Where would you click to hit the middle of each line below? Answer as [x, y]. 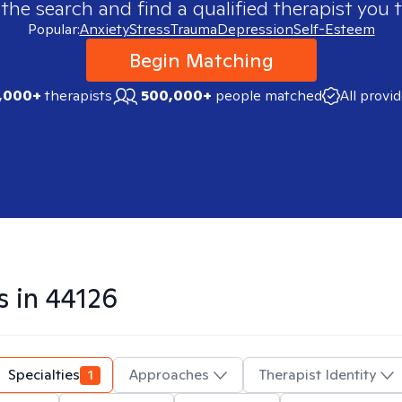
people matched [268, 96]
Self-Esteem [334, 29]
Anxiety [104, 29]
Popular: [53, 29]
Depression [255, 29]
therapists [76, 96]
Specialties [44, 375]
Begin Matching [201, 60]
